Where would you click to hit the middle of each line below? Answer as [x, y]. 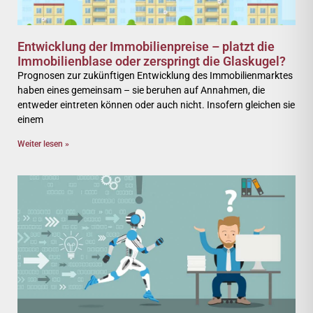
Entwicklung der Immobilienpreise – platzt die [146, 46]
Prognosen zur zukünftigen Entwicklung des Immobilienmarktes [155, 75]
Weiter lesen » [43, 144]
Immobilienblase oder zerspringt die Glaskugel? [152, 61]
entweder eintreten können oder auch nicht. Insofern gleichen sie [156, 105]
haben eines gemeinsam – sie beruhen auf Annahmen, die [141, 90]
